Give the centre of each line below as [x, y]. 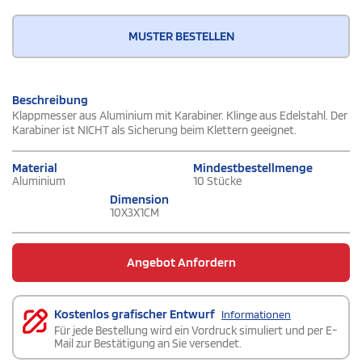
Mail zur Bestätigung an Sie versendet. [148, 344]
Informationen [256, 315]
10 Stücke [217, 181]
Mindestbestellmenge [253, 168]
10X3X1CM [135, 213]
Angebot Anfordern [181, 263]
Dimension [139, 200]
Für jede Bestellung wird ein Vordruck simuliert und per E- [196, 331]
